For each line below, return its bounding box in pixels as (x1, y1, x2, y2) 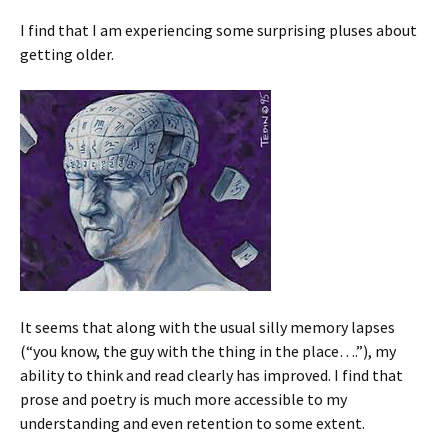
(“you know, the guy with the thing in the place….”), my (20, 341, 396, 361)
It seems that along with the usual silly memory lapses (20, 317, 395, 337)
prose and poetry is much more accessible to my (20, 389, 347, 409)
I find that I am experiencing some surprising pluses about (20, 20, 417, 40)
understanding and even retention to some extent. (20, 413, 365, 433)
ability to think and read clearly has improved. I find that (20, 365, 403, 385)
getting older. (20, 44, 114, 64)
